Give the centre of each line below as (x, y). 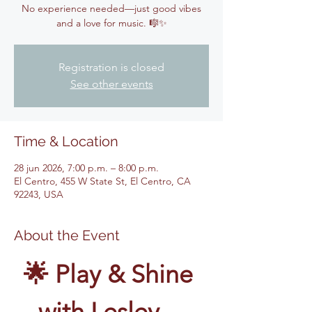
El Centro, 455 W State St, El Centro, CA (102, 181)
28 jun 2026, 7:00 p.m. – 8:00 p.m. (86, 168)
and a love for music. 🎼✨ (111, 23)
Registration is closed (111, 67)
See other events (111, 84)
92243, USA (39, 194)
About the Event (67, 235)
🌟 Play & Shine (111, 274)
